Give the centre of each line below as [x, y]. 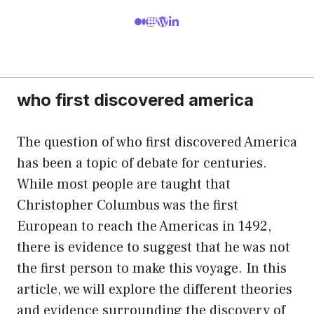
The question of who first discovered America [157, 142]
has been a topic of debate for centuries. [142, 163]
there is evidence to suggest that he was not [153, 247]
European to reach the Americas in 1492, [144, 226]
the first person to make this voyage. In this [152, 268]
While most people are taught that [124, 184]
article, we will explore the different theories [155, 289]
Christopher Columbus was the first [128, 205]
